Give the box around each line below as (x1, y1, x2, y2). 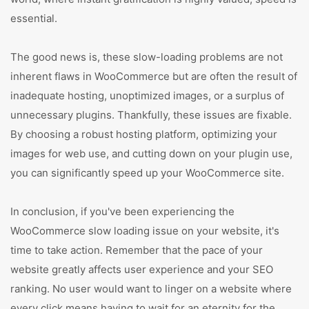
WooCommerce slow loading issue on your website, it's (10, 224, 279, 237)
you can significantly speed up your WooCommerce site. (10, 166, 284, 179)
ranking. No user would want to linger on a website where (10, 282, 292, 295)
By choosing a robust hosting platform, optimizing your (10, 128, 277, 141)
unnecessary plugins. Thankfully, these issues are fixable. (10, 108, 292, 121)
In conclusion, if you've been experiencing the (10, 205, 235, 218)
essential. (10, 12, 57, 25)
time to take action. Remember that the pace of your (10, 243, 263, 257)
